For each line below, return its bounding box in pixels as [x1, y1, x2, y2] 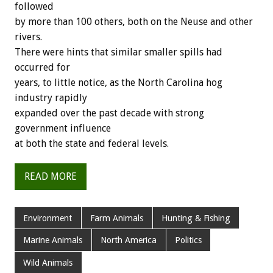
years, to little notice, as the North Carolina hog [15, 76, 222, 88]
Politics [174, 235, 202, 246]
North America [101, 235, 157, 246]
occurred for [15, 61, 70, 73]
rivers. [15, 30, 42, 43]
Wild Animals [23, 257, 73, 268]
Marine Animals [23, 235, 83, 246]
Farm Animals [90, 213, 144, 223]
